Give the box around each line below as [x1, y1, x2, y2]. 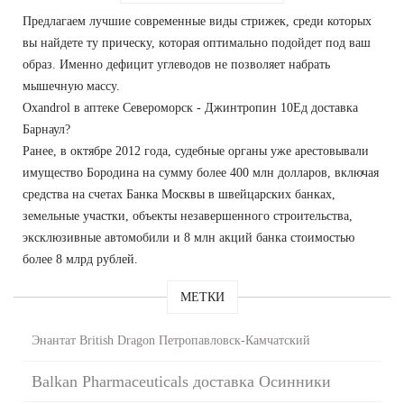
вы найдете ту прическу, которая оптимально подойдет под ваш [23, 35, 371, 50]
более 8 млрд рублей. [23, 252, 138, 266]
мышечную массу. [23, 78, 120, 93]
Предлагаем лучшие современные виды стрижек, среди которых [23, 14, 372, 28]
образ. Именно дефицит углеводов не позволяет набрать [23, 57, 330, 71]
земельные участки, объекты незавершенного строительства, [23, 208, 353, 223]
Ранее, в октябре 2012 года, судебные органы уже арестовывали [23, 143, 369, 158]
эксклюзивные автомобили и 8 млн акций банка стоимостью [23, 230, 354, 244]
